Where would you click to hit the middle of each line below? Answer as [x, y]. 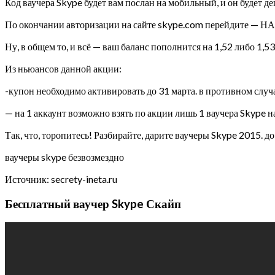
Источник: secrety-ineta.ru [61, 179]
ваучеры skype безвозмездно [64, 157]
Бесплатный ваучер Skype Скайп [93, 203]
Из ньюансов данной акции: [63, 68]
